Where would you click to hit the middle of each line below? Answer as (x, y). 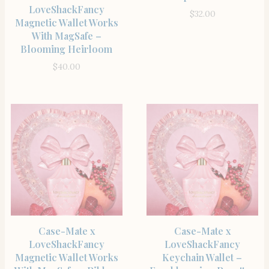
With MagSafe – (67, 35)
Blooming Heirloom (67, 49)
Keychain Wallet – (202, 257)
